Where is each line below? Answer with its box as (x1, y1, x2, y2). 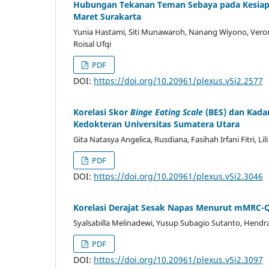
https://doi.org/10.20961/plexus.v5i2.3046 (94, 170, 263, 182)
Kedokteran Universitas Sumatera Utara (73, 118, 240, 130)
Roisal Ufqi (73, 38, 111, 49)
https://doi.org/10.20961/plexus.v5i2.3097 (94, 253, 263, 265)
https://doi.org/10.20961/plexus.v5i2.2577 (94, 74, 263, 86)
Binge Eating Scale (130, 106, 203, 118)
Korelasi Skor (73, 106, 130, 118)
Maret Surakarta (73, 10, 141, 22)
